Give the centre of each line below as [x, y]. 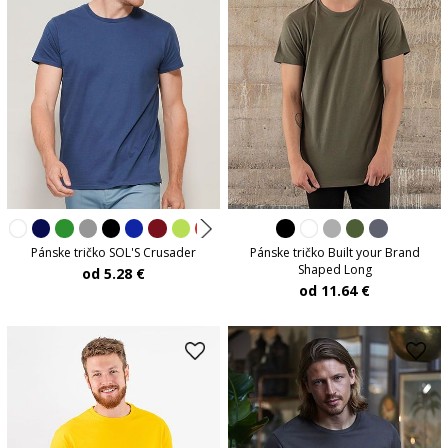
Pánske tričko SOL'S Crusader [113, 252]
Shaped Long [334, 269]
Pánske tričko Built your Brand [334, 252]
